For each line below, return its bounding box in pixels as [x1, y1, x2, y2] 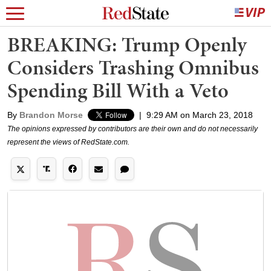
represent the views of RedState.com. [7, 138, 129, 146]
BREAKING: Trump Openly [7, 30, 247, 59]
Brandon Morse [19, 110, 83, 120]
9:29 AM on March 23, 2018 [146, 110, 253, 120]
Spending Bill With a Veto [7, 76, 229, 105]
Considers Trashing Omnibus [7, 53, 259, 82]
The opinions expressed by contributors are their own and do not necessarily [7, 125, 258, 133]
